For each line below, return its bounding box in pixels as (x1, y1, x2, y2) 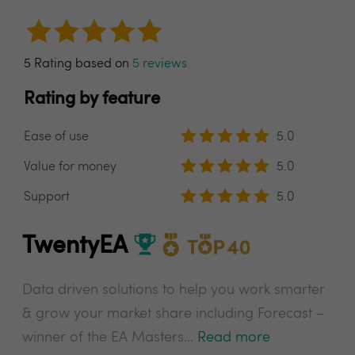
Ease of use (24, 131, 89, 143)
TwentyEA (22, 234, 132, 258)
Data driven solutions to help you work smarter (22, 283, 325, 297)
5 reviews (132, 58, 187, 71)
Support (24, 191, 70, 204)
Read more (197, 330, 270, 345)
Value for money (24, 161, 116, 174)
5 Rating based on (24, 58, 132, 71)
